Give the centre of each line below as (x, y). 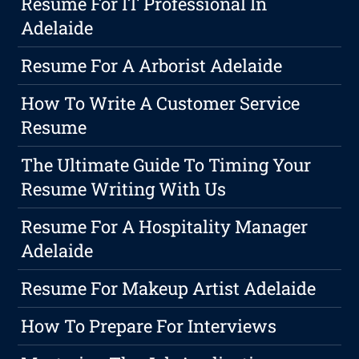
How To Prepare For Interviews (149, 326)
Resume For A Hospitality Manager (165, 227)
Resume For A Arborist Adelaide (152, 66)
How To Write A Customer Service (161, 103)
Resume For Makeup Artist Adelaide (169, 288)
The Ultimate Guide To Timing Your (166, 165)
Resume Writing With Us (124, 189)
